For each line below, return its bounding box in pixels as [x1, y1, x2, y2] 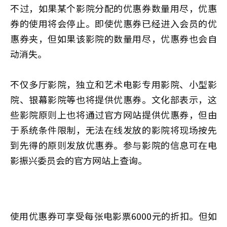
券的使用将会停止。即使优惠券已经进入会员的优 [10, 17, 217, 30]
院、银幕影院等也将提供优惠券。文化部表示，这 [10, 93, 217, 106]
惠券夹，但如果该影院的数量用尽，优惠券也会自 [10, 32, 217, 46]
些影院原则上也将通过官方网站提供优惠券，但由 [10, 108, 217, 122]
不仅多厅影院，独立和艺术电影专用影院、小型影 [10, 78, 217, 91]
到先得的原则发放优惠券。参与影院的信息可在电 [10, 138, 217, 152]
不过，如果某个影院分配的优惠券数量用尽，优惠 [10, 2, 217, 15]
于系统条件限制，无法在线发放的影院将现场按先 [10, 123, 217, 137]
